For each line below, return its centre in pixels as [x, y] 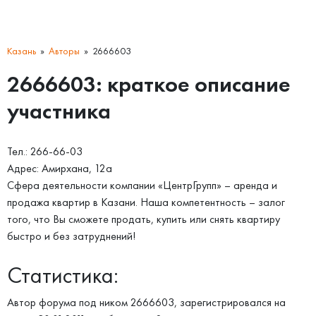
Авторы [64, 51]
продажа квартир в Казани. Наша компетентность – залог [146, 202]
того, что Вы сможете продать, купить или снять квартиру [144, 219]
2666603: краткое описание [149, 84]
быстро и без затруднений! [71, 236]
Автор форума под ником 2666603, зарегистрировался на [146, 302]
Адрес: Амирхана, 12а [60, 168]
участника [59, 111]
